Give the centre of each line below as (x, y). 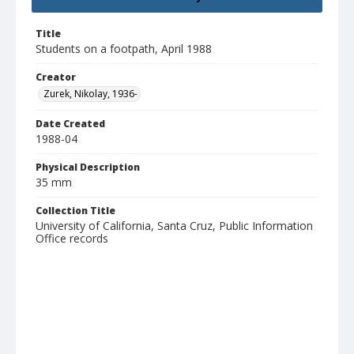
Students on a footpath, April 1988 (124, 49)
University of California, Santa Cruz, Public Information (174, 226)
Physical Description (88, 168)
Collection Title (75, 211)
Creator (56, 77)
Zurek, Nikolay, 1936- (90, 94)
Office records (72, 239)
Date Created (70, 124)
